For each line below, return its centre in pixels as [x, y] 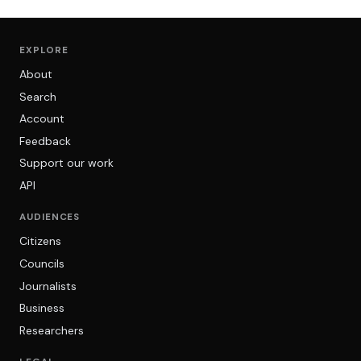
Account [42, 119]
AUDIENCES [50, 218]
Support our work [66, 163]
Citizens [40, 241]
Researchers [52, 330]
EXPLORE [44, 50]
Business [42, 308]
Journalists [48, 286]
